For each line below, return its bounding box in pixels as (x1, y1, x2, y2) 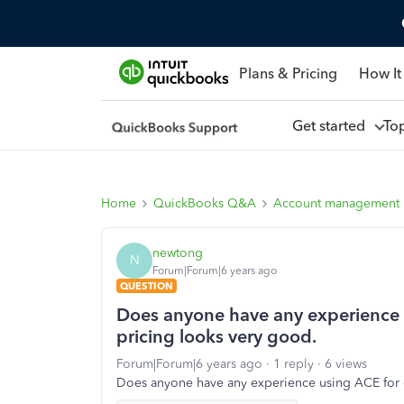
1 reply (273, 356, 314, 372)
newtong (152, 244, 203, 261)
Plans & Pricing (238, 64, 337, 82)
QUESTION (120, 280, 173, 292)
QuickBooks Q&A (153, 196, 256, 211)
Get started (291, 116, 372, 134)
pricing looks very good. (116, 326, 317, 347)
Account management (273, 196, 399, 211)
